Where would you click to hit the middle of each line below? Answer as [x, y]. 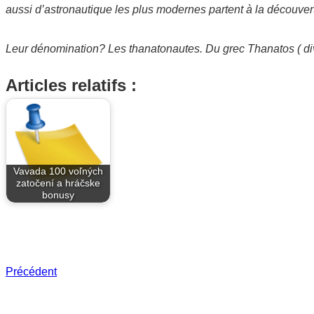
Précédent [31, 271]
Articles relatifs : [71, 85]
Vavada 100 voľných [58, 171]
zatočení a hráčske [58, 183]
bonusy [58, 195]
